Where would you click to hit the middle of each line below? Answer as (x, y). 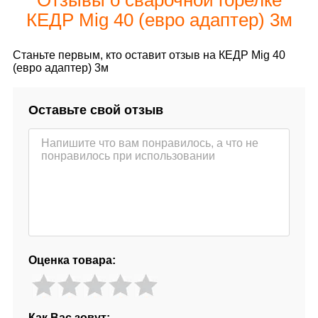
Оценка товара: (72, 260)
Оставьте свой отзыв (96, 110)
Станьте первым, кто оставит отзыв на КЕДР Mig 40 (149, 55)
